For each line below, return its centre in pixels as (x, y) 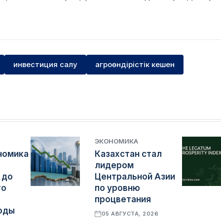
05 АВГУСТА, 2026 (130, 214)
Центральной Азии (135, 177)
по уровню (118, 188)
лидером (114, 166)
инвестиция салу (45, 65)
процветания (123, 200)
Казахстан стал (129, 154)
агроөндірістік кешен (135, 65)
